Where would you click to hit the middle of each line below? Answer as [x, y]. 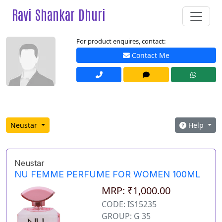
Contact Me [150, 55]
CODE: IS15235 [129, 204]
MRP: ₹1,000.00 [136, 191]
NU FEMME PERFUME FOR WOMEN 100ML [108, 174]
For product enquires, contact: [121, 41]
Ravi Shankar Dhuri [59, 14]
